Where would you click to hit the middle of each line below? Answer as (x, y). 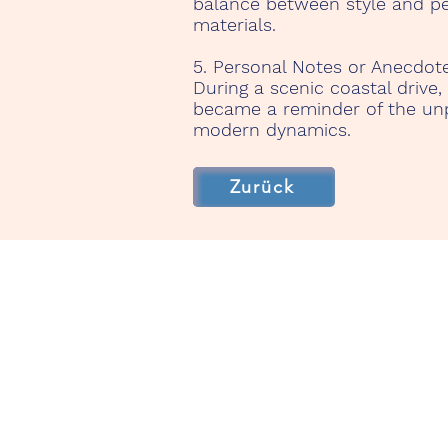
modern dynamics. (272, 129)
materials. (234, 24)
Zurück (262, 187)
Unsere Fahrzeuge (295, 344)
